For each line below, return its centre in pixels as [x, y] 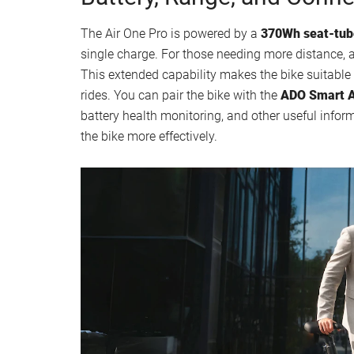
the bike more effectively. [149, 136]
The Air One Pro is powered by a [171, 33]
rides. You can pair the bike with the [181, 95]
